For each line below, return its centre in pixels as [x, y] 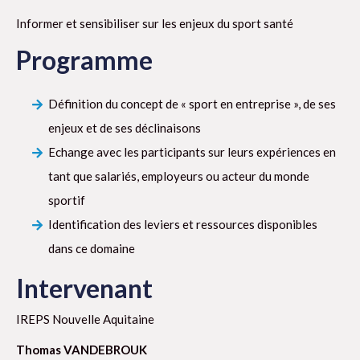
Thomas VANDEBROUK [82, 350]
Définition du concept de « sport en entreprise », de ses [192, 104]
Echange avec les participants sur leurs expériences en [192, 152]
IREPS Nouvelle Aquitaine [85, 319]
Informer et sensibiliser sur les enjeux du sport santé [155, 24]
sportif [67, 200]
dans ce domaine [92, 249]
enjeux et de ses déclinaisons [125, 128]
